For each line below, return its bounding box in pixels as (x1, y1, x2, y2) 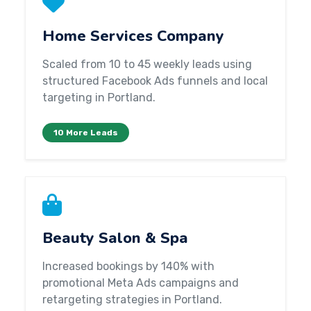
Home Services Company (42, 26, 224, 47)
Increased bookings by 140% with (42, 260, 215, 273)
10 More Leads (53, 128, 118, 137)
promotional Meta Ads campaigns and (42, 276, 239, 289)
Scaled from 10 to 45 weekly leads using (42, 58, 252, 71)
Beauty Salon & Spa (42, 228, 188, 249)
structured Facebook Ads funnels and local (42, 74, 268, 87)
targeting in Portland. (42, 91, 155, 104)
